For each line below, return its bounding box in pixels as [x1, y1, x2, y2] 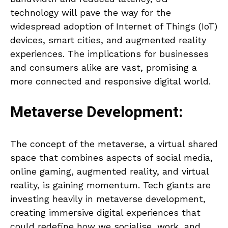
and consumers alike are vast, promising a [10, 62, 197, 73]
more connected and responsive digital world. [10, 76, 211, 87]
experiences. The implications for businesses [10, 48, 209, 60]
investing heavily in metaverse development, [10, 193, 206, 205]
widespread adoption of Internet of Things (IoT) [10, 21, 217, 32]
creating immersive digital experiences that [10, 207, 201, 218]
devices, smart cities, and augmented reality [10, 35, 206, 46]
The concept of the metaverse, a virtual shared [10, 138, 218, 150]
